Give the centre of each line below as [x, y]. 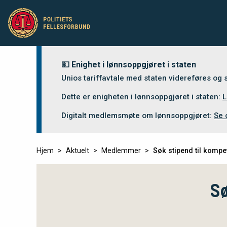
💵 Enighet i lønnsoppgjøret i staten [129, 65]
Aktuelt [78, 151]
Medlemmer [121, 151]
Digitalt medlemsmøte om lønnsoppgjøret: [138, 116]
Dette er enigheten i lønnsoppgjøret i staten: [142, 97]
